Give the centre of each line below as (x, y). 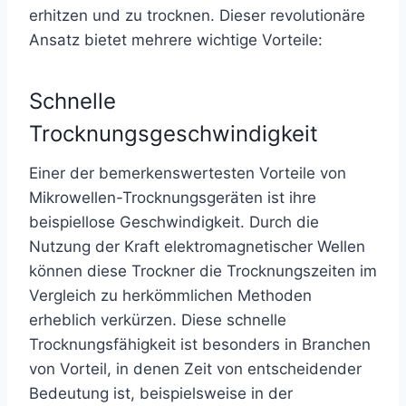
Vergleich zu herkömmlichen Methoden (170, 295)
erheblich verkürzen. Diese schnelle (158, 320)
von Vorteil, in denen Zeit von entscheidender (195, 369)
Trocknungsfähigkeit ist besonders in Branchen (200, 344)
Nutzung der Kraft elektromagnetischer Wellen (197, 246)
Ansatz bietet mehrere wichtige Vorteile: (176, 40)
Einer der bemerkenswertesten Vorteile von (188, 173)
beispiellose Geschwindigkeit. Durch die (174, 222)
